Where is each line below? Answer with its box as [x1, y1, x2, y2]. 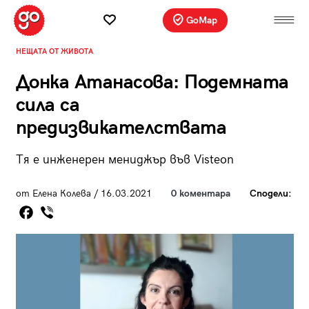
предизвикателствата [15, 116, 226, 139]
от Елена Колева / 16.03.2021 [15, 187, 152, 199]
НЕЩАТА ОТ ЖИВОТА [15, 46, 93, 56]
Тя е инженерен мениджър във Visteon [15, 152, 234, 167]
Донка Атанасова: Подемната [15, 70, 289, 94]
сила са [15, 93, 79, 117]
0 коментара [170, 187, 230, 199]
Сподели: [249, 187, 292, 199]
